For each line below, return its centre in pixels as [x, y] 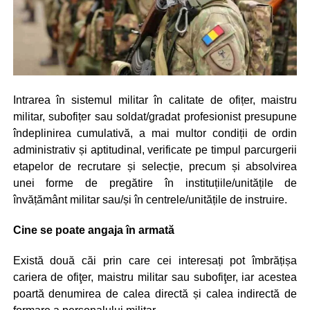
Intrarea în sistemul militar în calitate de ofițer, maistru [155, 100]
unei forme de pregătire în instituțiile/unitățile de [155, 183]
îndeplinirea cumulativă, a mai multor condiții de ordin [155, 133]
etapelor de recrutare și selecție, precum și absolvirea [155, 166]
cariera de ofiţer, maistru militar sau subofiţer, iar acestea [155, 277]
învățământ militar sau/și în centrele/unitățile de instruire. [150, 199]
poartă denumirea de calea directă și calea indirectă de [155, 293]
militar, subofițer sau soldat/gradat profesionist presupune [155, 116]
